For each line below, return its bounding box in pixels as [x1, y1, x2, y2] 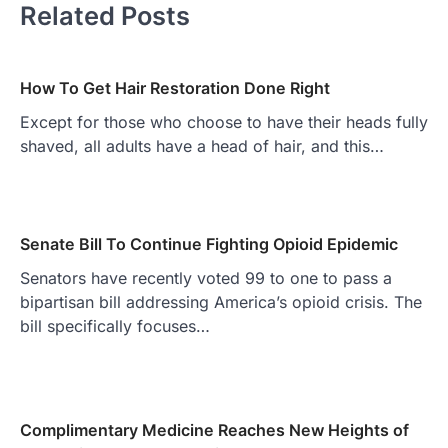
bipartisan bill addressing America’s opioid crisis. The [20, 292, 422, 313]
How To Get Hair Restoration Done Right [20, 78, 330, 99]
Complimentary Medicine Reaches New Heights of [20, 420, 409, 441]
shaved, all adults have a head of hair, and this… [20, 136, 384, 157]
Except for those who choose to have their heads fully [20, 112, 428, 133]
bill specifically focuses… [20, 316, 210, 337]
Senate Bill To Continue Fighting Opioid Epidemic [20, 234, 398, 255]
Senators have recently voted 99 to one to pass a [20, 268, 392, 289]
